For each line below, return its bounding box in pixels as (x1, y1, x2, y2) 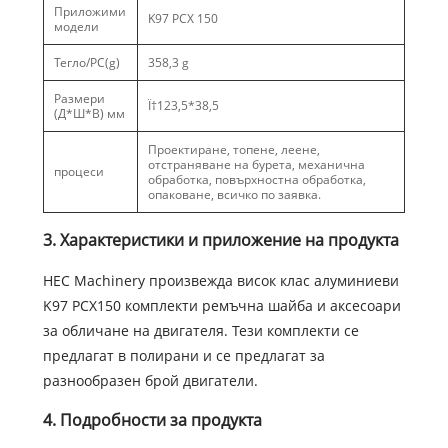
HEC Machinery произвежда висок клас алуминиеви (42, 270, 399, 290)
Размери (53, 89, 105, 107)
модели (53, 17, 99, 35)
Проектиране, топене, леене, (147, 140, 320, 158)
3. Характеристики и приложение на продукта (42, 228, 399, 251)
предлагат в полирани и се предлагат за (42, 345, 325, 365)
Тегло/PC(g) (53, 53, 120, 71)
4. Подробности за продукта (42, 408, 262, 431)
